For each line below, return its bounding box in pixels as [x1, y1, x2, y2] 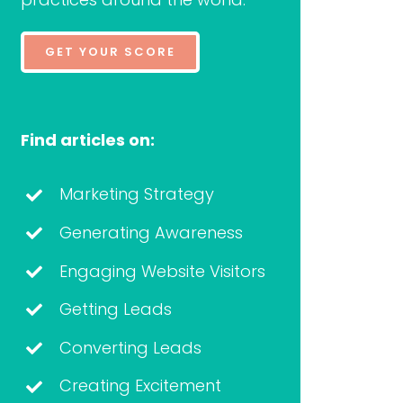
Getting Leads [58, 298, 172, 321]
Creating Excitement [58, 374, 221, 398]
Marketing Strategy [58, 183, 214, 206]
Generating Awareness [58, 220, 243, 244]
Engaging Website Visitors [58, 259, 265, 282]
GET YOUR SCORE [44, 43, 175, 61]
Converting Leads [58, 336, 201, 359]
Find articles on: [20, 129, 155, 152]
